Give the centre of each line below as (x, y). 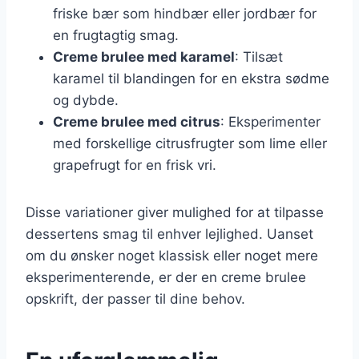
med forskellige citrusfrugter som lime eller (190, 143)
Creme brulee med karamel (144, 56)
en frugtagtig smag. (116, 35)
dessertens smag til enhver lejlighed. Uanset (169, 234)
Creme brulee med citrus (137, 121)
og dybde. (86, 100)
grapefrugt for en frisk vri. (135, 165)
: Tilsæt (259, 56)
